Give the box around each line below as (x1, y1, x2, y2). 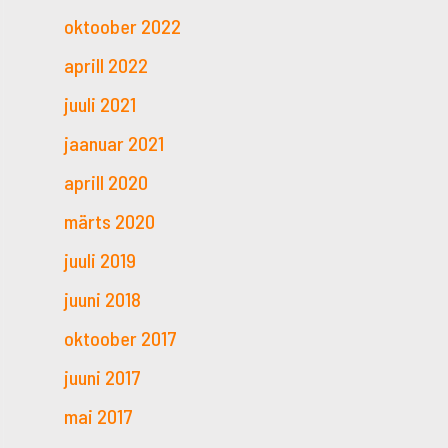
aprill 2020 (64, 169, 148, 194)
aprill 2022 (64, 52, 148, 77)
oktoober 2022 (64, 13, 181, 38)
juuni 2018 (64, 286, 141, 311)
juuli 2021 (64, 91, 136, 116)
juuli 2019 (64, 247, 136, 272)
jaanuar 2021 (64, 130, 164, 155)
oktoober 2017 (64, 325, 177, 350)
